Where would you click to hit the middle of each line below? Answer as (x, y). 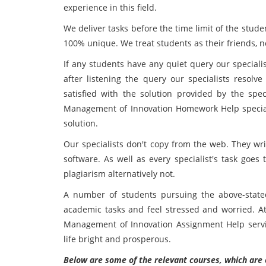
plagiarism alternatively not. (119, 174)
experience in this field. (110, 7)
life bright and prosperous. (117, 239)
